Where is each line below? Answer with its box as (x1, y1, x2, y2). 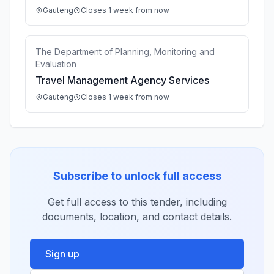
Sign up (45, 248, 80, 260)
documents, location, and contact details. (42, 210, 232, 223)
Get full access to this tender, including (47, 196, 227, 208)
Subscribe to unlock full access (53, 169, 221, 182)
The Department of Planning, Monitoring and (35, 46, 215, 57)
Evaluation (35, 59, 76, 69)
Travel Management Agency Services (35, 74, 209, 86)
